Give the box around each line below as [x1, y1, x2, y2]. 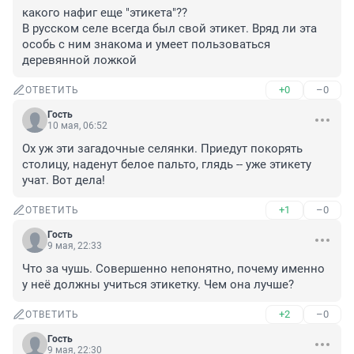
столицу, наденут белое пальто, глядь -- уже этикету [22, 157, 311, 172]
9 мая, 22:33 [47, 240, 102, 252]
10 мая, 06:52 [47, 120, 107, 132]
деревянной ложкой [22, 53, 137, 68]
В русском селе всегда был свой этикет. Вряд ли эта [22, 21, 317, 36]
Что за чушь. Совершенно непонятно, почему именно [22, 262, 325, 277]
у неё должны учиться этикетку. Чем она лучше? [22, 277, 294, 292]
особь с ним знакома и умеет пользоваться [22, 37, 270, 52]
